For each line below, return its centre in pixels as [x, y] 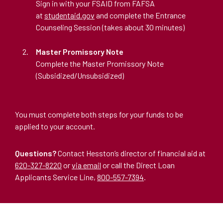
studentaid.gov [69, 15]
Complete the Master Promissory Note [100, 63]
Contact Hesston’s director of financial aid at [131, 153]
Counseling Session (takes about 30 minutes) [110, 27]
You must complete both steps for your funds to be [99, 114]
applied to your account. [55, 126]
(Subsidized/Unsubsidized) [80, 75]
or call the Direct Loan [138, 165]
